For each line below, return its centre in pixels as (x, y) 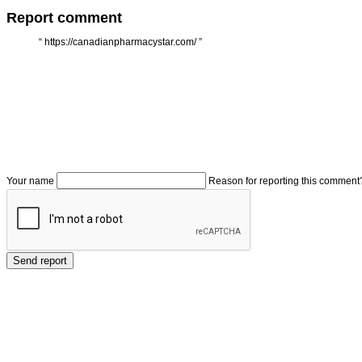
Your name (30, 181)
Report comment (64, 17)
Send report (40, 260)
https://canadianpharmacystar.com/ (120, 42)
